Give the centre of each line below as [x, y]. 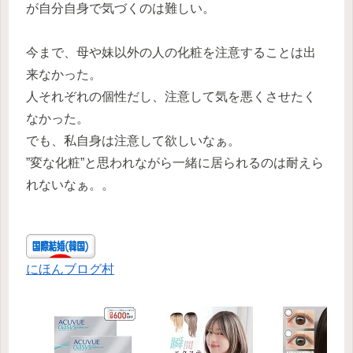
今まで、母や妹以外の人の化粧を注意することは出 [171, 53]
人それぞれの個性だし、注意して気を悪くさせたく [171, 97]
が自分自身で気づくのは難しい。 [121, 9]
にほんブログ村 [70, 269]
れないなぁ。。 [70, 185]
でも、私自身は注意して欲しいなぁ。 [133, 141]
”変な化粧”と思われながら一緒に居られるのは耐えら [175, 163]
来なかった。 [64, 75]
